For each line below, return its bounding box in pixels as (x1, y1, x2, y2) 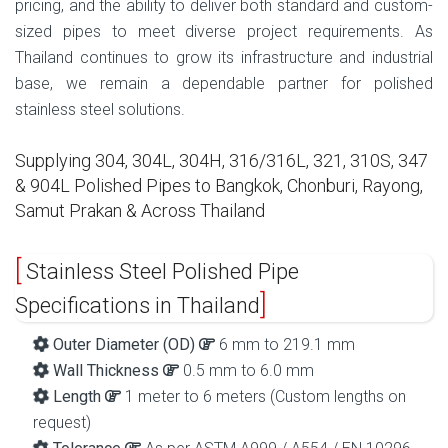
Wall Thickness (53, 360, 159, 380)
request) (33, 412, 91, 432)
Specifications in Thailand (15, 292, 260, 318)
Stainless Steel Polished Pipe (21, 258, 299, 284)
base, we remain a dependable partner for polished (15, 73, 433, 93)
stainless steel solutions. (15, 99, 185, 119)
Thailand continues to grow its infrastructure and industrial (15, 47, 433, 67)
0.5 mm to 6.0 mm (179, 360, 314, 380)
